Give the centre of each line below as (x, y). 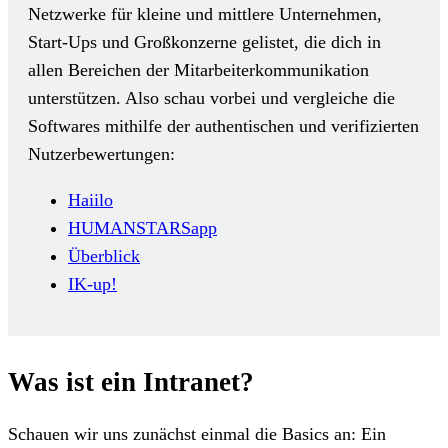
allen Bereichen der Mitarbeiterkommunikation (198, 69)
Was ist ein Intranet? (131, 381)
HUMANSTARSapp (142, 227)
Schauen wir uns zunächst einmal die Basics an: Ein (197, 433)
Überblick (104, 255)
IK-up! (92, 283)
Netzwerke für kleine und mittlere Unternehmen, (205, 13)
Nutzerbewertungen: (101, 153)
